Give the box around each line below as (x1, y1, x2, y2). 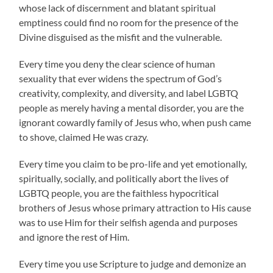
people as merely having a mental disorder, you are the (19, 102, 244, 114)
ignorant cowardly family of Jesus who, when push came (19, 116, 252, 129)
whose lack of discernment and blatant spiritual (19, 2, 216, 14)
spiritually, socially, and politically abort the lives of (19, 172, 229, 185)
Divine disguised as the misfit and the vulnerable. (19, 31, 222, 43)
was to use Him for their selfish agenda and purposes (19, 216, 238, 229)
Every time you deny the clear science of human (19, 58, 216, 70)
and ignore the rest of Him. (19, 231, 130, 243)
